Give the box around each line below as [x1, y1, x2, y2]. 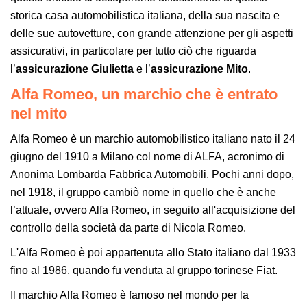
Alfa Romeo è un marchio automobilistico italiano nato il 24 [10, 132, 295, 145]
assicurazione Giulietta [16, 62, 134, 75]
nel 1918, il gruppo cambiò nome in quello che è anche [10, 186, 276, 198]
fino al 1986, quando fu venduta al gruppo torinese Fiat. [10, 264, 278, 276]
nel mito [10, 104, 67, 122]
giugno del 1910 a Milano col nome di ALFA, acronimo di [10, 150, 284, 162]
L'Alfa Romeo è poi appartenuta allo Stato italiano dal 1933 [10, 246, 296, 258]
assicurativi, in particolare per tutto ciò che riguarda [10, 45, 256, 57]
